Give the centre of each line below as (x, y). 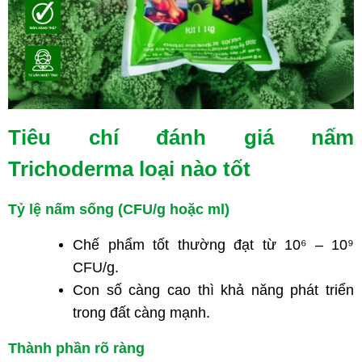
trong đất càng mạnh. (141, 313)
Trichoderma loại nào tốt (129, 169)
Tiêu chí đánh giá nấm (181, 138)
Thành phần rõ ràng (76, 349)
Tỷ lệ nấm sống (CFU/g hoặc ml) (119, 210)
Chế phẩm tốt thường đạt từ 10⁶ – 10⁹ (213, 245)
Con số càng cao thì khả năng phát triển (213, 290)
